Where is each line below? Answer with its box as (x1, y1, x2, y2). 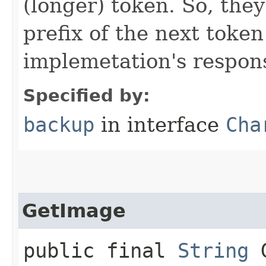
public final (23, 239, 178, 262)
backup (23, 113, 94, 137)
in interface (94, 113, 226, 137)
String (178, 239, 249, 262)
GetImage (22, 200, 126, 221)
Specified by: (23, 85, 150, 106)
